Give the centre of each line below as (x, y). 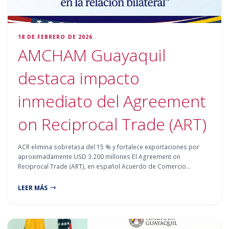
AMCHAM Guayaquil (92, 55)
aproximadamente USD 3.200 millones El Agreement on (99, 156)
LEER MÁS (33, 188)
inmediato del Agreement (112, 101)
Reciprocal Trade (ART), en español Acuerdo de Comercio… (105, 166)
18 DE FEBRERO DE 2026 (55, 37)
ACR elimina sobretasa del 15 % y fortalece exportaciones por (109, 147)
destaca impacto (79, 78)
